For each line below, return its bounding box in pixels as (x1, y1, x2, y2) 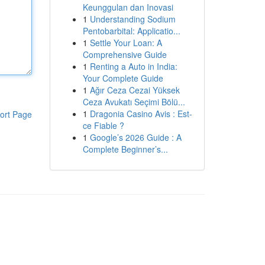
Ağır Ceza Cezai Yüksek (89, 84, 180, 96)
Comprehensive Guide (82, 49, 167, 60)
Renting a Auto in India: (89, 60, 177, 72)
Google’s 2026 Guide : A (89, 131, 182, 143)
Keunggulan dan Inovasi (82, 1, 173, 13)
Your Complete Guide (82, 72, 163, 84)
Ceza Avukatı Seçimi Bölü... (82, 96, 185, 108)
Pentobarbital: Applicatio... (82, 25, 180, 37)
